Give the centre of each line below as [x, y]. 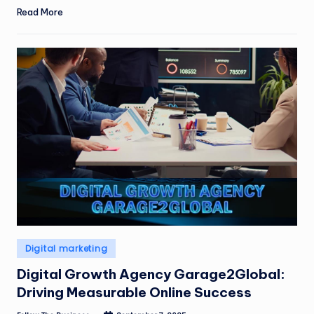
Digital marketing [67, 249]
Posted [33, 246]
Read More [40, 12]
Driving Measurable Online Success [134, 293]
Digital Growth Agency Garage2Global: [151, 274]
